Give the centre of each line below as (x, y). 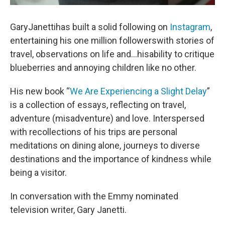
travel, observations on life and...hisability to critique (112, 54)
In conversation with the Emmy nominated (94, 196)
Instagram (190, 27)
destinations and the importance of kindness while (111, 159)
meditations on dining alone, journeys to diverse (105, 145)
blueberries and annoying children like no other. (105, 68)
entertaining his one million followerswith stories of (112, 40)
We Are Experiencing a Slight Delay (138, 91)
